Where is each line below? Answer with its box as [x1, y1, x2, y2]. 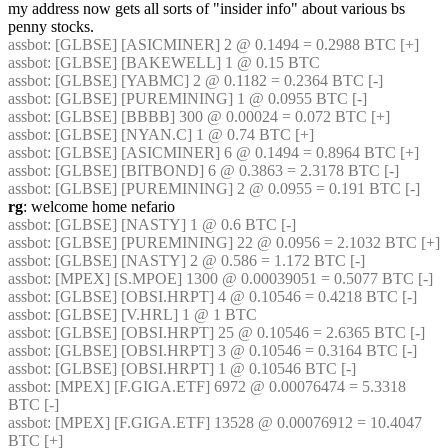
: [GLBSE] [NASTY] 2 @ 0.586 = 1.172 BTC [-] [47, 252, 365, 269]
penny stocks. [8, 18, 94, 35]
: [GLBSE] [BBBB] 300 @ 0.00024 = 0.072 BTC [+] [47, 108, 390, 125]
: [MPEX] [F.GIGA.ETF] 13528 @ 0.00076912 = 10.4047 [47, 414, 422, 431]
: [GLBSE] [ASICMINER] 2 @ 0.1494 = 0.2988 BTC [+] [47, 36, 419, 53]
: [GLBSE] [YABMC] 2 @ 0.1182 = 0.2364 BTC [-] [47, 72, 383, 89]
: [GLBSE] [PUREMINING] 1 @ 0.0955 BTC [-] [47, 90, 367, 107]
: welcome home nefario [23, 198, 175, 215]
